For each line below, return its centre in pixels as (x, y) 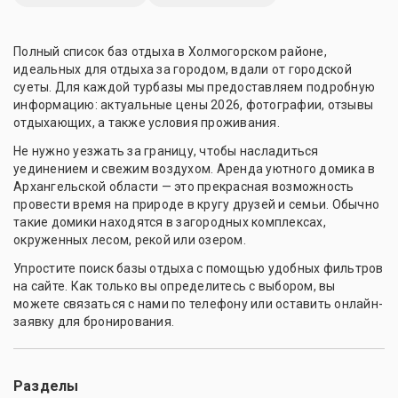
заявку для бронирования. (94, 322)
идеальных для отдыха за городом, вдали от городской (183, 69)
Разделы (46, 386)
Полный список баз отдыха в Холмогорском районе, (170, 52)
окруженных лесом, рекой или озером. (130, 240)
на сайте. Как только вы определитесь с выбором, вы (175, 286)
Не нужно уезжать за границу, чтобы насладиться (166, 151)
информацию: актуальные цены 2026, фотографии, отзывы (193, 105)
